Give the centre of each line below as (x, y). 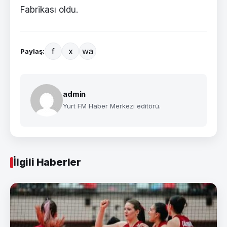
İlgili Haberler (47, 162)
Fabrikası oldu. (49, 10)
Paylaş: (32, 51)
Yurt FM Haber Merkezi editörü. (112, 106)
